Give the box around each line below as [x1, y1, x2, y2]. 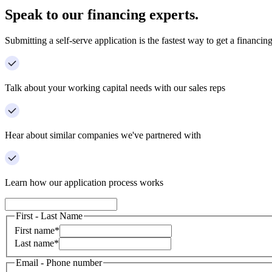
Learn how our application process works [5, 177, 163, 188]
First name [15, 225, 55, 236]
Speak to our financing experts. [5, 6, 199, 22]
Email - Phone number [16, 257, 102, 268]
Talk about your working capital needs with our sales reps [5, 82, 225, 93]
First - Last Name [16, 210, 83, 221]
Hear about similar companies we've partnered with [5, 129, 201, 140]
